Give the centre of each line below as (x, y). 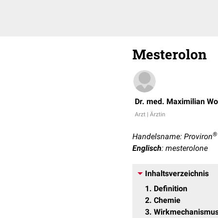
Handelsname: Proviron (173, 136)
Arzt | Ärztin (150, 114)
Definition (171, 189)
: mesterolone (185, 148)
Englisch (147, 148)
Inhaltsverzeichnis (177, 173)
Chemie (167, 200)
